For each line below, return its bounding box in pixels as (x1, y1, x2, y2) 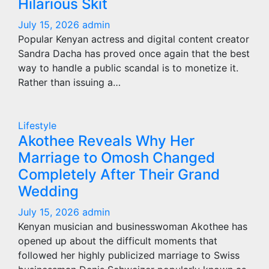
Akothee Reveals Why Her (18, 132, 195, 150)
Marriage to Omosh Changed (18, 149, 215, 166)
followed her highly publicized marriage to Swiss (18, 249, 240, 261)
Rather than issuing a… (18, 76, 121, 88)
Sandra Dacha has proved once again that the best (18, 47, 250, 59)
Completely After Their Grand (18, 166, 220, 183)
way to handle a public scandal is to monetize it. (18, 62, 238, 74)
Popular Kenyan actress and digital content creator (18, 33, 249, 45)
